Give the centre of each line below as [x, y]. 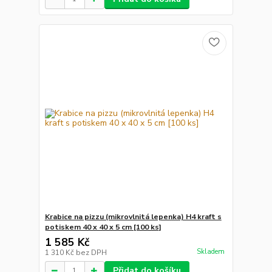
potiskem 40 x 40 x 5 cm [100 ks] [103, 227]
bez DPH [91, 253]
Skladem [210, 251]
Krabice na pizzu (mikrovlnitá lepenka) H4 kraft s [133, 217]
